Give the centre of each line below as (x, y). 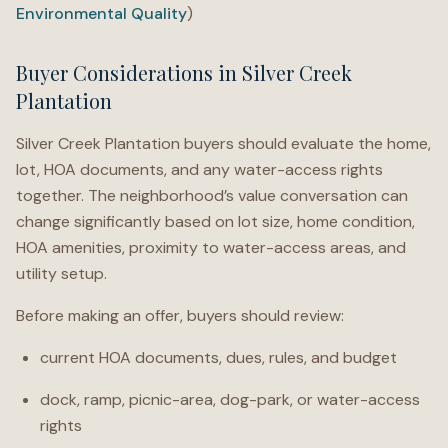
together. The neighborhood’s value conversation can (212, 195)
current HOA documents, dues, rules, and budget (218, 357)
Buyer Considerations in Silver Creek (184, 72)
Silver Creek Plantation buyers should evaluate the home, (223, 143)
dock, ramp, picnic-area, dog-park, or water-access (230, 399)
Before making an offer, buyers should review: (180, 315)
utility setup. (61, 273)
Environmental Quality (101, 13)
